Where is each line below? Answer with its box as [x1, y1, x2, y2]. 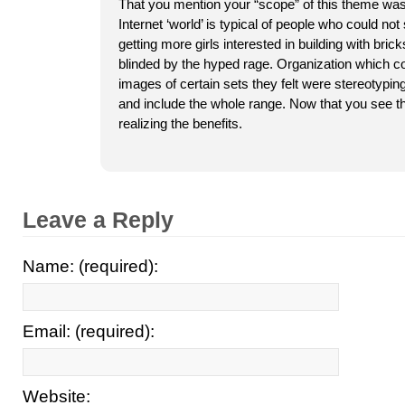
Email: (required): [23, 322, 155, 341]
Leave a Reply [23, 207, 174, 232]
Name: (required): [23, 257, 158, 276]
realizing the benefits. [118, 116, 242, 131]
